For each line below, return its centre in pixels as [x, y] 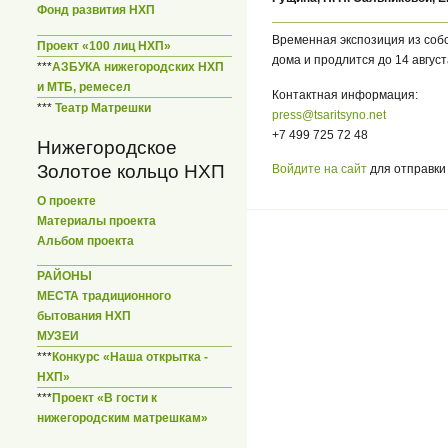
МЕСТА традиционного [104, 296]
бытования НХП [84, 316]
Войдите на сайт [319, 169]
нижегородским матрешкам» [122, 418]
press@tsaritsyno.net [329, 114]
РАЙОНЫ [64, 276]
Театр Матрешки [103, 107]
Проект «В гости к [104, 398]
